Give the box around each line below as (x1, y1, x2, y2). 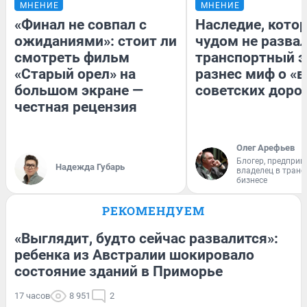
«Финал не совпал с (14, 16, 147, 33)
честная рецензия (14, 98, 137, 115)
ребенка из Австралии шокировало (14, 246, 254, 263)
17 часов (14, 290, 50, 301)
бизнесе (236, 175, 267, 185)
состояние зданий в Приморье (14, 262, 223, 280)
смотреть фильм (14, 49, 130, 66)
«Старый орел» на (14, 65, 136, 82)
